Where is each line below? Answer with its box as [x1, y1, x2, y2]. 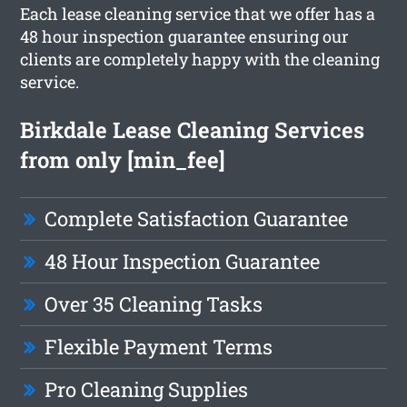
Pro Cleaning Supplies [45, 375, 249, 402]
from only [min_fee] [20, 144, 226, 174]
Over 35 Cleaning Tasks [45, 290, 263, 317]
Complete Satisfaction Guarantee [45, 204, 349, 232]
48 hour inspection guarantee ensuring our [20, 25, 350, 47]
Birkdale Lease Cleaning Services [20, 114, 365, 144]
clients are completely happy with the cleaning [20, 47, 381, 70]
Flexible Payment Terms [45, 333, 273, 360]
